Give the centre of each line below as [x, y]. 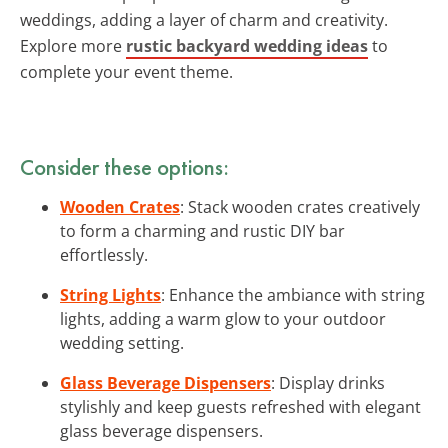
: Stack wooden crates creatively [300, 206]
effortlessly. [104, 254]
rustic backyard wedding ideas [247, 45]
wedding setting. [122, 342]
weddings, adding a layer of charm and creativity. [204, 19]
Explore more [73, 45]
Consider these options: [124, 166]
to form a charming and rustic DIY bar [202, 230]
